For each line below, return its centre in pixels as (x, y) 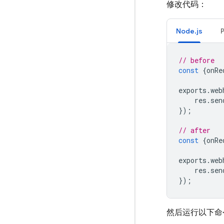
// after (194, 130)
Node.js (189, 31)
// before (196, 60)
